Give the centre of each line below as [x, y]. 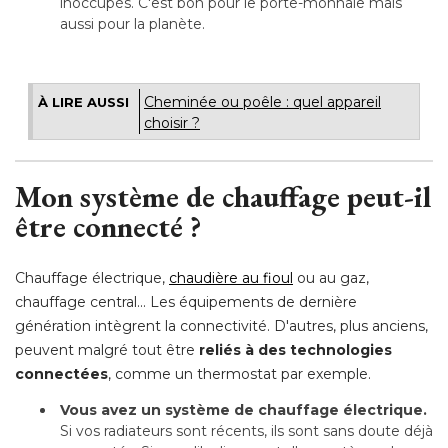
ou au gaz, [331, 278]
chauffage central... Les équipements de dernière [186, 302]
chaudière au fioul [231, 278]
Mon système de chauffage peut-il [223, 196]
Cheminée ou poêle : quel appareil [262, 102]
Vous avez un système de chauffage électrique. [243, 410]
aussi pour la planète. [132, 24]
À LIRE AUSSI [83, 102]
